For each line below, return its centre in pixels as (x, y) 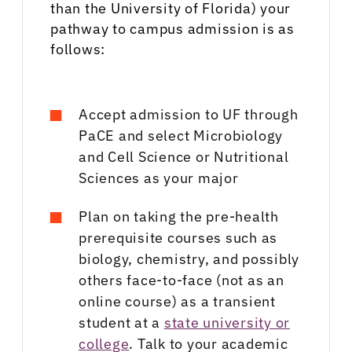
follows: (78, 49)
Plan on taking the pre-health (179, 217)
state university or (227, 323)
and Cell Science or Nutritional (184, 157)
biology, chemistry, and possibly (189, 259)
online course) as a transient (177, 302)
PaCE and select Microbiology (181, 136)
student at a (121, 323)
